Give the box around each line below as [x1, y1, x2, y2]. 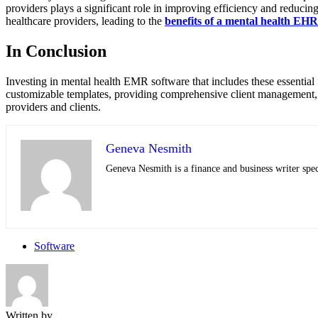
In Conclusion [6, 42, 106, 61]
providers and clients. [6, 101, 101, 114]
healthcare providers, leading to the [6, 15, 165, 28]
